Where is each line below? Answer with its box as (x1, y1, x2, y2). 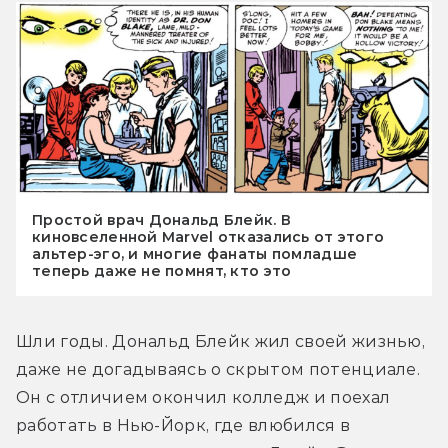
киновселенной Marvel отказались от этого (32, 228, 385, 247)
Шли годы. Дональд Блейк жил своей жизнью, (16, 332, 426, 352)
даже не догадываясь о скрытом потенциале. (16, 360, 421, 380)
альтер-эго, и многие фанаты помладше (32, 245, 358, 264)
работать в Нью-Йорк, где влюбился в (16, 416, 351, 436)
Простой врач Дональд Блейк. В (32, 211, 292, 230)
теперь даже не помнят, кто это (32, 262, 292, 281)
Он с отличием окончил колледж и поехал (16, 388, 391, 408)
